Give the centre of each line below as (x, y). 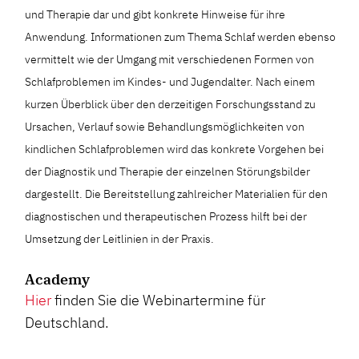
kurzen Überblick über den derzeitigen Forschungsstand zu (171, 105)
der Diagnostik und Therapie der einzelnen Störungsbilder (168, 172)
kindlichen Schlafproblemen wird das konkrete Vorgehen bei (175, 149)
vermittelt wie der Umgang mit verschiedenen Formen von (170, 60)
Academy (58, 280)
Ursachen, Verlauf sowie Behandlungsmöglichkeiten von (165, 127)
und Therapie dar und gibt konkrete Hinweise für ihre (155, 15)
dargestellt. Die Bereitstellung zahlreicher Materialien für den (177, 194)
